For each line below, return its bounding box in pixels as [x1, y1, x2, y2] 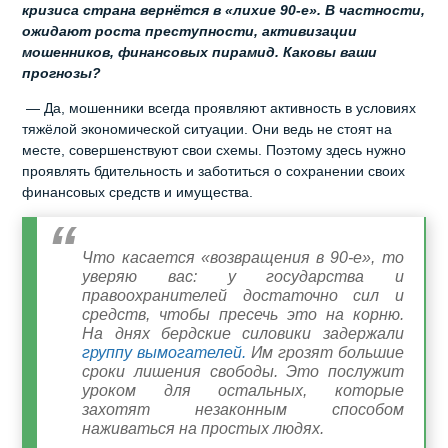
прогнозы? [22, 64, 102, 81]
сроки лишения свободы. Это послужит [82, 362, 404, 380]
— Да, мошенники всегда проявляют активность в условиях [22, 99, 417, 116]
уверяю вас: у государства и [82, 267, 404, 285]
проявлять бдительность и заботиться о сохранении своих [22, 162, 406, 179]
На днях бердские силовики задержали [82, 324, 404, 342]
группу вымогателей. [82, 343, 251, 361]
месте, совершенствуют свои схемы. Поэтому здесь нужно [22, 141, 407, 158]
